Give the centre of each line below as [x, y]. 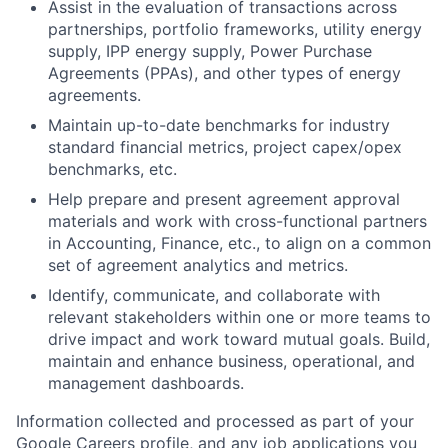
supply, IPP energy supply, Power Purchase [210, 51]
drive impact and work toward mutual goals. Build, [239, 339]
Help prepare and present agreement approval [224, 199]
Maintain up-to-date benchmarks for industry [219, 125]
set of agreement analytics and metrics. [198, 265]
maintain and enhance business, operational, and [231, 361]
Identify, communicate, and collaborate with [214, 295]
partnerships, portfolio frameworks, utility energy [235, 29]
